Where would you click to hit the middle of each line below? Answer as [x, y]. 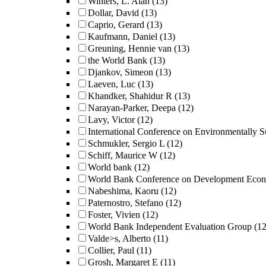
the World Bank [118, 60]
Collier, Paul [111, 250]
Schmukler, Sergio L [126, 143]
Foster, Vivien [114, 215]
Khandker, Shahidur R [130, 96]
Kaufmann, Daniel [123, 37]
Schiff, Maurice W [123, 155]
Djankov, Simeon [121, 72]
